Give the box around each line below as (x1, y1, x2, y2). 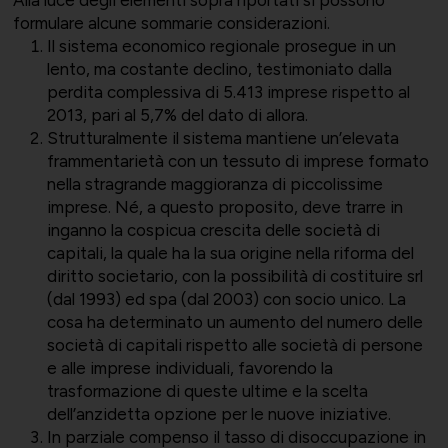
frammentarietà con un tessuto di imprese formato (46, 151, 429, 172)
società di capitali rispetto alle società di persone (46, 335, 423, 356)
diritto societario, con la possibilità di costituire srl (46, 266, 423, 287)
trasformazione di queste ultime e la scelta (46, 381, 368, 402)
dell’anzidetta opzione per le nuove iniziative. (46, 404, 395, 425)
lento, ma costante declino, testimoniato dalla (46, 59, 392, 80)
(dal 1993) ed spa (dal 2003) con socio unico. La (46, 289, 406, 310)
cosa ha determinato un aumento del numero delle (46, 312, 423, 333)
